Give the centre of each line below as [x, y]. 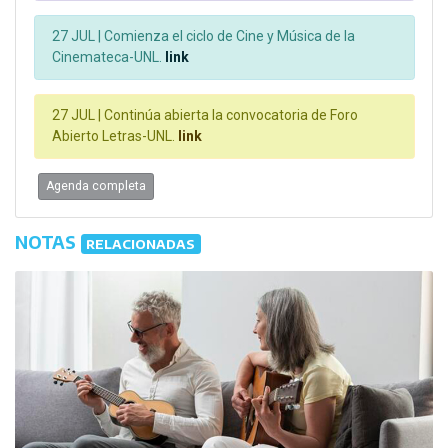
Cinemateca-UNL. [107, 57]
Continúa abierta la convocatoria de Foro [229, 115]
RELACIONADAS [141, 244]
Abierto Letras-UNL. [113, 136]
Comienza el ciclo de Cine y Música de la [228, 36]
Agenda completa [95, 186]
